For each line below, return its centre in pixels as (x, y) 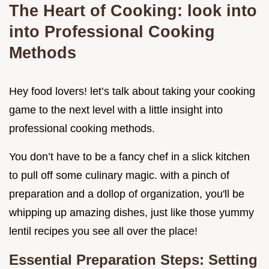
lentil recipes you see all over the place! (103, 231)
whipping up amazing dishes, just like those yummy (131, 212)
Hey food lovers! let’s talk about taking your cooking (132, 91)
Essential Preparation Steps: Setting (133, 259)
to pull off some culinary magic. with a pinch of (119, 175)
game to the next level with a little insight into (116, 110)
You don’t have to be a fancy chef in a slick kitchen (129, 156)
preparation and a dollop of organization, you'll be (127, 194)
